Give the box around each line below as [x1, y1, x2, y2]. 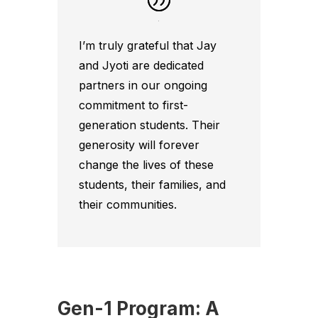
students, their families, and [78, 177, 226, 192]
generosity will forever [78, 137, 199, 152]
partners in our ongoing [78, 77, 207, 92]
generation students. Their [78, 117, 220, 132]
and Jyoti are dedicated [78, 57, 204, 72]
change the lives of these [78, 157, 214, 172]
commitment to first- [78, 97, 188, 112]
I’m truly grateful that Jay [78, 38, 216, 53]
